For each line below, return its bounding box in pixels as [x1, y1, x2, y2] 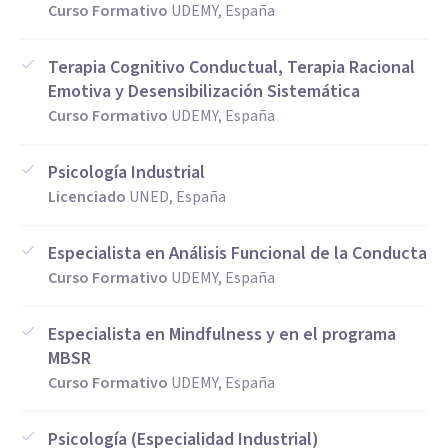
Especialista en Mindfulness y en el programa [48, 322, 396, 347]
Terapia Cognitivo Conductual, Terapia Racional [48, 55, 415, 80]
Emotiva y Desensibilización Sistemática [48, 79, 360, 104]
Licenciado [48, 186, 126, 208]
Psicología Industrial [48, 160, 205, 185]
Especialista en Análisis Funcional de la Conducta [48, 241, 427, 266]
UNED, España [129, 186, 226, 208]
